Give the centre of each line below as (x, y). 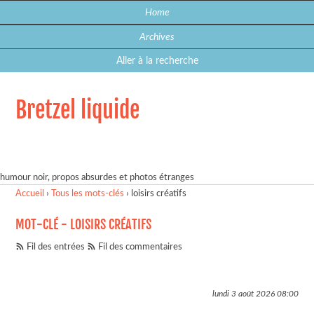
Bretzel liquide (78, 110)
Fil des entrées (56, 247)
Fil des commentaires (141, 247)
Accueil (30, 194)
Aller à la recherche (157, 61)
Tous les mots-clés (88, 194)
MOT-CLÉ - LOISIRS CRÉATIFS (84, 224)
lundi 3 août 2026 (243, 294)
